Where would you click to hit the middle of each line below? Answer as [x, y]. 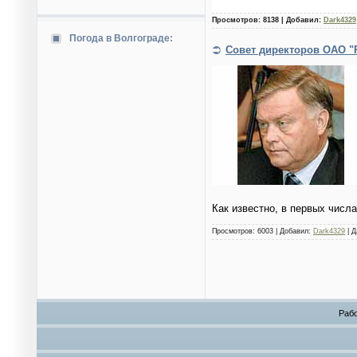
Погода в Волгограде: [121, 38]
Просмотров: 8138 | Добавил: [268, 20]
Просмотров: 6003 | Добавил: [263, 231]
